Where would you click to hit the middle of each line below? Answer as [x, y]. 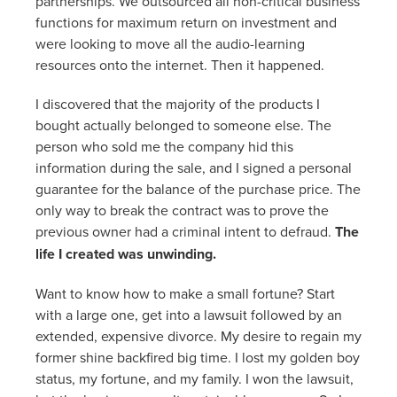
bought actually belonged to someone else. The [183, 125]
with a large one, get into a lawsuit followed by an [189, 314]
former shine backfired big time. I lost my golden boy [198, 357]
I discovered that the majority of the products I [178, 103]
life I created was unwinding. [128, 253]
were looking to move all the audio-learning [170, 43]
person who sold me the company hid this [164, 146]
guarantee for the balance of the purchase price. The [198, 188]
